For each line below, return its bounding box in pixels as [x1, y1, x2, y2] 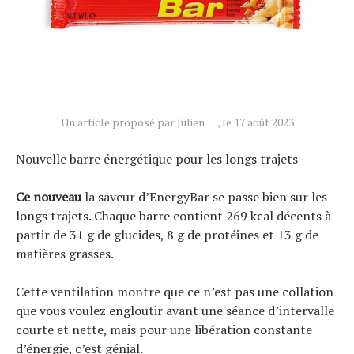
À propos [19, 55, 58, 72]
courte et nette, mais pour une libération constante [16, 320, 312, 338]
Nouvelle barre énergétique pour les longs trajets [16, 149, 298, 168]
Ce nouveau [16, 187, 81, 205]
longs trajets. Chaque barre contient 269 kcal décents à [16, 206, 331, 224]
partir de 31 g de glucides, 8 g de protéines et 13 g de [16, 225, 318, 243]
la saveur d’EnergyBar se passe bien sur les [81, 187, 327, 205]
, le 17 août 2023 [217, 114, 294, 130]
